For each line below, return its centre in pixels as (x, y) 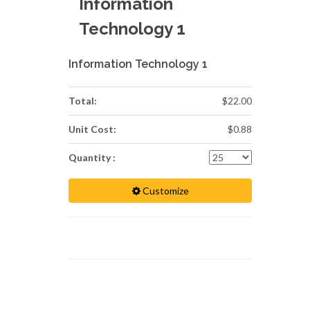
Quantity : (92, 157)
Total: (83, 101)
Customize (164, 191)
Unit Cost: (92, 129)
